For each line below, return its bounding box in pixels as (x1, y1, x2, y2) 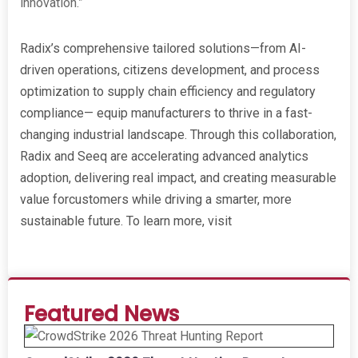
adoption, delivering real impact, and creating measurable (20, 169, 336, 185)
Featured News (24, 299, 179, 328)
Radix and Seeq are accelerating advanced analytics (20, 148, 308, 164)
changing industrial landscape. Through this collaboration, (20, 126, 336, 142)
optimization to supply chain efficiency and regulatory (20, 83, 316, 99)
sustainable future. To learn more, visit (20, 213, 232, 229)
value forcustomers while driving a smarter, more (20, 191, 292, 207)
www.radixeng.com (20, 234, 125, 250)
